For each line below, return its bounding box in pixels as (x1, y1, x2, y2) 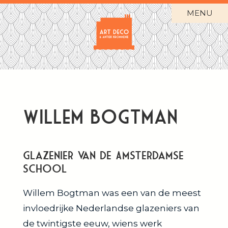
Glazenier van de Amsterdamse (23, 149, 184, 161)
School (23, 162, 67, 175)
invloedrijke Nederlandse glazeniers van (23, 203, 199, 213)
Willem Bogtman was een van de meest (23, 187, 201, 198)
